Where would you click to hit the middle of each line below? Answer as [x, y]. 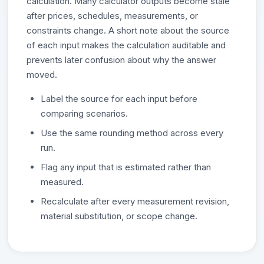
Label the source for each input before [119, 99]
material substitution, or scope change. [119, 216]
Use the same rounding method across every [132, 133]
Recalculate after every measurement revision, [135, 201]
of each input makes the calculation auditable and [126, 45]
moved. [42, 75]
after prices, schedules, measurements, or [112, 16]
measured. [62, 182]
